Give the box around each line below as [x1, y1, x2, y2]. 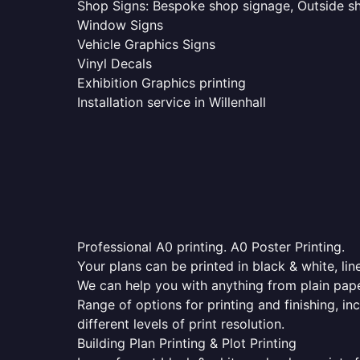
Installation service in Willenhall [77, 94, 266, 110]
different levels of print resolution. [77, 316, 284, 332]
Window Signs [77, 17, 163, 33]
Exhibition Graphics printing [77, 75, 246, 91]
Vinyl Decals [77, 55, 152, 72]
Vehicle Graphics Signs [77, 36, 215, 52]
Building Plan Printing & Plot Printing [77, 335, 297, 351]
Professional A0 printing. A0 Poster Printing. [77, 239, 345, 255]
